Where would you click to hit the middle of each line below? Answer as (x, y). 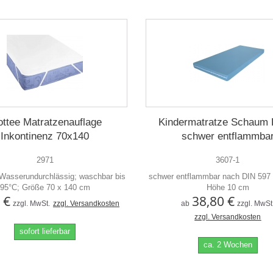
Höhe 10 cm (228, 187)
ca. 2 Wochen (228, 245)
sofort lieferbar (45, 231)
